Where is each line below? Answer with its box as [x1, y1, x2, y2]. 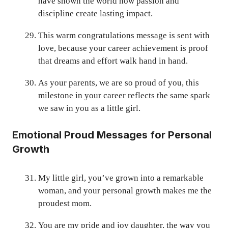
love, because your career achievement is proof [38, 43, 208, 53]
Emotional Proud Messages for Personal [12, 128, 212, 141]
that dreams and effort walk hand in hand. [38, 56, 188, 66]
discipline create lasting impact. [38, 9, 153, 19]
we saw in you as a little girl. [38, 103, 140, 113]
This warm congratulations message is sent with [38, 31, 210, 41]
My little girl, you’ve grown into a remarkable [38, 173, 204, 183]
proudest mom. [38, 198, 92, 208]
